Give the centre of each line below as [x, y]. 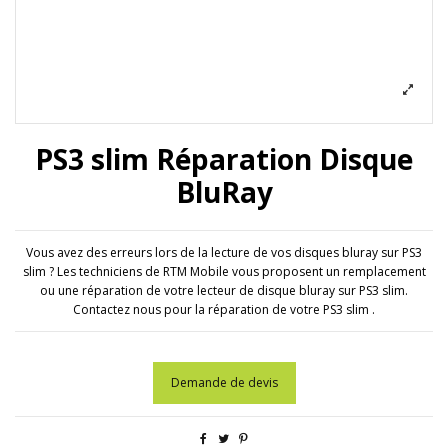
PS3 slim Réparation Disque [224, 158]
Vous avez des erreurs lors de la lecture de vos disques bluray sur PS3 [224, 253]
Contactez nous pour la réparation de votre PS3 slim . [224, 310]
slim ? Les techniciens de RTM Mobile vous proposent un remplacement [224, 272]
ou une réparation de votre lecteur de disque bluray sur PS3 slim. [224, 291]
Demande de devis [224, 383]
